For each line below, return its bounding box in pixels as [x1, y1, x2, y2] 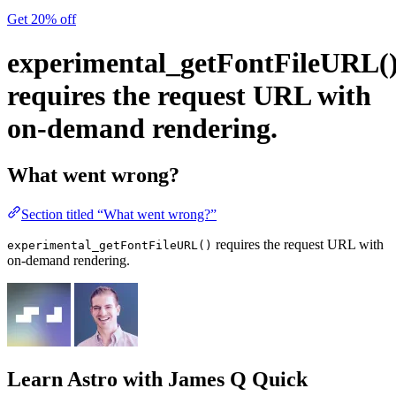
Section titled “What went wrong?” [21, 207, 217, 223]
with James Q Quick [118, 368, 308, 392]
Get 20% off [7, 11, 76, 27]
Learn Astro [7, 368, 118, 392]
